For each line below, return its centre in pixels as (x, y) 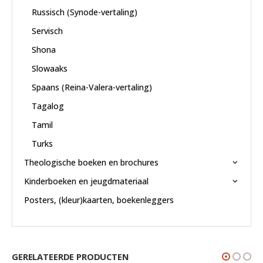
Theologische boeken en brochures (91, 162)
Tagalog (48, 106)
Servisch (47, 31)
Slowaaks (49, 68)
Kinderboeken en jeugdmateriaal (86, 181)
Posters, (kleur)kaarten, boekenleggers (99, 200)
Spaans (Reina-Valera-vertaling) (92, 87)
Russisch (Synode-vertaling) (84, 12)
